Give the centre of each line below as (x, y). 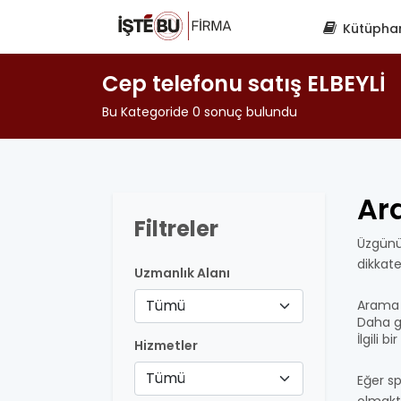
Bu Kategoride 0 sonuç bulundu (200, 112)
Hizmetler (166, 346)
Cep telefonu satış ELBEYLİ (244, 84)
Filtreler (176, 229)
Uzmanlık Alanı (182, 273)
